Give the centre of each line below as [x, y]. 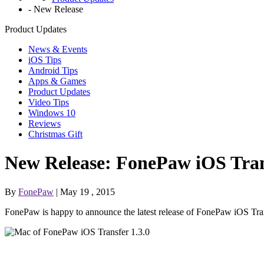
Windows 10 [52, 113]
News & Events [58, 49]
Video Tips [49, 102]
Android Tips [53, 70]
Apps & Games [57, 81]
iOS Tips [45, 60]
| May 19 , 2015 [84, 192]
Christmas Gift [55, 134]
